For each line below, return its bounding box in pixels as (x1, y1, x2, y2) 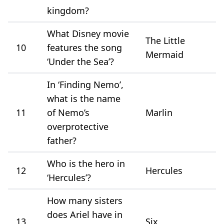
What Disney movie (47, 27, 129, 39)
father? (47, 134, 76, 146)
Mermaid (145, 48, 183, 60)
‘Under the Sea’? (47, 55, 114, 67)
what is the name (47, 92, 120, 104)
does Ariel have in (47, 208, 122, 220)
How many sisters (47, 194, 122, 206)
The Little (145, 34, 185, 46)
